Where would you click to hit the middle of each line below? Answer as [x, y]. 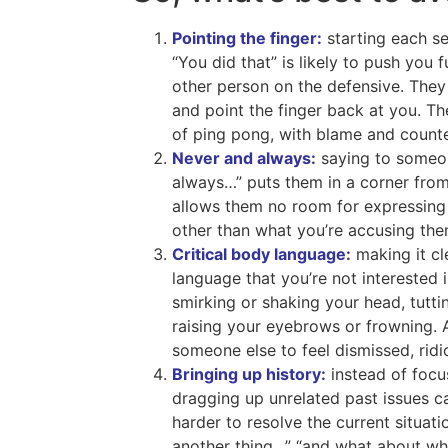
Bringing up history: [249, 374]
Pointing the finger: [247, 38]
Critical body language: [261, 254]
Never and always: [244, 158]
